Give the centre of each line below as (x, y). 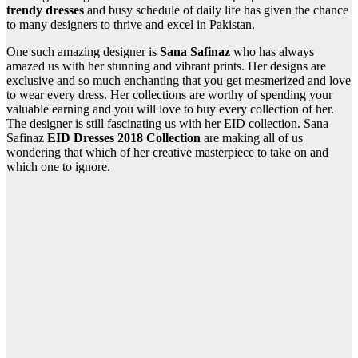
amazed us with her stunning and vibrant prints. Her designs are (166, 66)
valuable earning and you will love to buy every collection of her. (170, 109)
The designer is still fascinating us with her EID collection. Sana (167, 124)
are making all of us (253, 138)
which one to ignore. (58, 167)
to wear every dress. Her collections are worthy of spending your (169, 95)
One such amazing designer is (83, 52)
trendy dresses (45, 10)
